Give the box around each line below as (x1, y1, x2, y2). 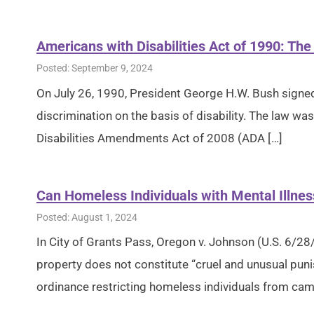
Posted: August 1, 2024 (36, 211, 137, 223)
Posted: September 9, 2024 (36, 62, 153, 74)
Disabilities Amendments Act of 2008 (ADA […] (36, 130, 282, 145)
